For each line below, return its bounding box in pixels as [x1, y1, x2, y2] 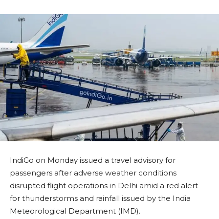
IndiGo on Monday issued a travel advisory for [10, 155, 175, 165]
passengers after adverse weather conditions [10, 168, 176, 178]
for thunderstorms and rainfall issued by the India [10, 194, 191, 203]
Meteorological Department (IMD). [10, 206, 140, 216]
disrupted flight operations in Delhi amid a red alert [10, 181, 198, 191]
